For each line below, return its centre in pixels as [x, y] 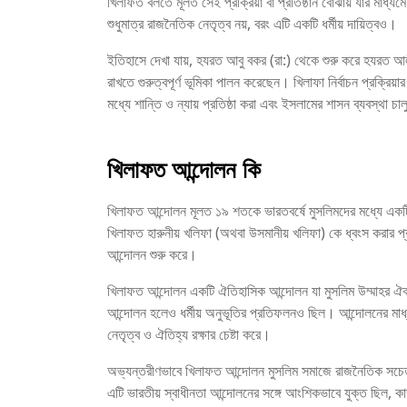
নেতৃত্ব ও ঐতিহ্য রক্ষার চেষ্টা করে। [189, 335]
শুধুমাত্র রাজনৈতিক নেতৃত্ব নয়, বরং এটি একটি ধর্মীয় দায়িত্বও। [252, 24]
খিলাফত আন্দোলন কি [184, 169]
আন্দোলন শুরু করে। [152, 255]
